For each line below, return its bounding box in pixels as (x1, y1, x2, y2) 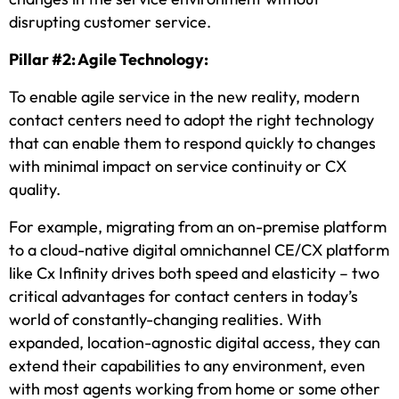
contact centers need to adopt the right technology (9, 110, 374, 131)
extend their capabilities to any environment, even (9, 355, 365, 377)
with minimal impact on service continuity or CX (9, 156, 346, 177)
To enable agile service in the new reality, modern (9, 86, 360, 108)
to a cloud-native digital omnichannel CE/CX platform (9, 240, 389, 261)
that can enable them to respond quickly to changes (9, 133, 376, 154)
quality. (9, 179, 61, 200)
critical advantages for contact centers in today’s (9, 286, 358, 307)
